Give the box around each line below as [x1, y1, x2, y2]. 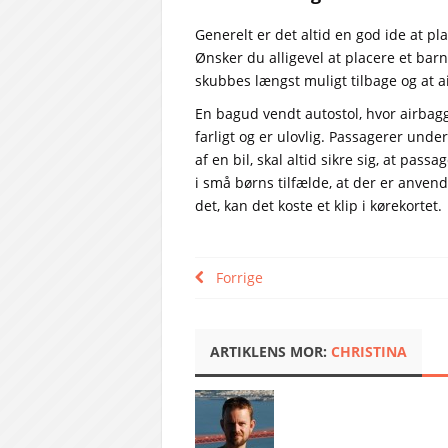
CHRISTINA [330, 342, 407, 361]
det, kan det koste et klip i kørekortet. [194, 196, 442, 215]
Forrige [203, 268, 263, 287]
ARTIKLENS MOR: [209, 342, 331, 361]
